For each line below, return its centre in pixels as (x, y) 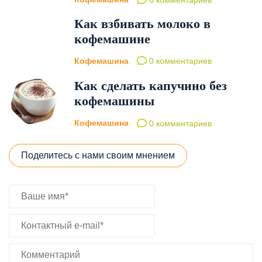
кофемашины (114, 101)
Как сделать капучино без (151, 85)
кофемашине (112, 39)
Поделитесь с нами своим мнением (98, 156)
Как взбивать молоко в (142, 23)
